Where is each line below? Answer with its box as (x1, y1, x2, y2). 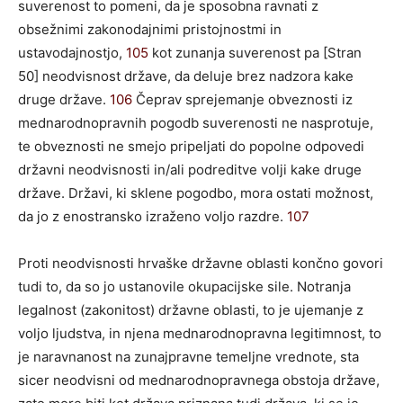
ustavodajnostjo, (18, 43, 126, 61)
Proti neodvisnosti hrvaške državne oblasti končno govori (18, 254, 383, 272)
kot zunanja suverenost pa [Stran (148, 43, 362, 61)
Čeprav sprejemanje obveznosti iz (132, 90, 353, 108)
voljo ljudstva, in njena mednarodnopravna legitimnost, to (18, 324, 381, 342)
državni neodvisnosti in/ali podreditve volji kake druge (18, 160, 362, 178)
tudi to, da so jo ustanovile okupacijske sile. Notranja (18, 277, 351, 295)
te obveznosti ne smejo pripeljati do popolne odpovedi (18, 137, 364, 155)
